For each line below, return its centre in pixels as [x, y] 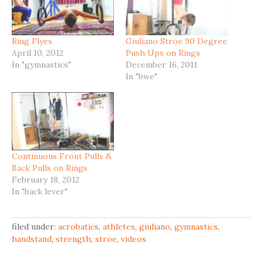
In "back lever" [40, 192]
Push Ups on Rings [163, 53]
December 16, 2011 [161, 64]
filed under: [35, 227]
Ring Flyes [32, 41]
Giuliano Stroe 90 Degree [176, 41]
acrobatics [78, 227]
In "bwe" [141, 76]
